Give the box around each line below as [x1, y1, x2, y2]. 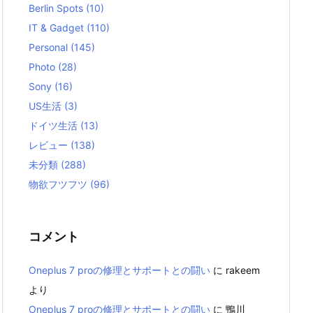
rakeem [226, 264, 260, 276]
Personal [29, 41, 71, 53]
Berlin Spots [29, 2, 86, 14]
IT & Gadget [29, 22, 87, 34]
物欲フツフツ [29, 178, 90, 190]
